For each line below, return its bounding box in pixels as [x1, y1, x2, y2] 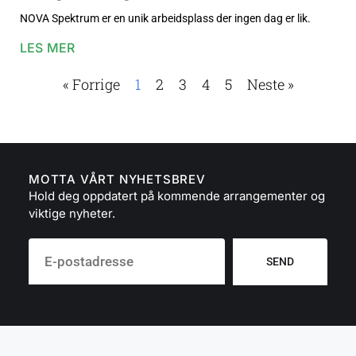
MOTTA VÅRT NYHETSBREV [29, 172, 206, 188]
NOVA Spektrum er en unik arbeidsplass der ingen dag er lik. [20, 12, 311, 25]
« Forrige [62, 75, 120, 95]
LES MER [20, 40, 75, 56]
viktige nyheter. [29, 206, 115, 222]
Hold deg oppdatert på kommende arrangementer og [29, 188, 325, 204]
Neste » [246, 75, 294, 95]
